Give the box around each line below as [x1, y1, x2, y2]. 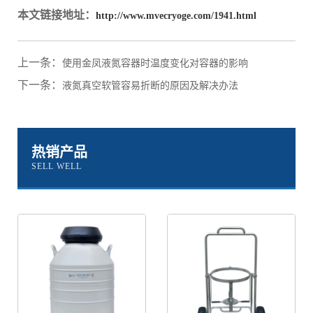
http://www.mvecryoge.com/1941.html [96, 10, 256, 21]
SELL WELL [31, 161, 82, 171]
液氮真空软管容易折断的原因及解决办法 [62, 80, 238, 91]
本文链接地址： [17, 9, 96, 21]
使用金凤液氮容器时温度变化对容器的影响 [62, 58, 248, 68]
